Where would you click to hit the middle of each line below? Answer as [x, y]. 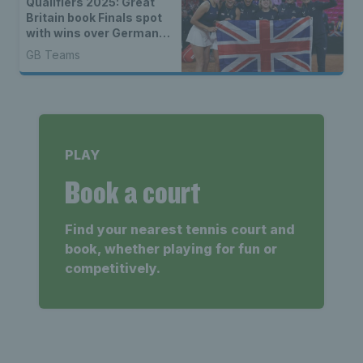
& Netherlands [68, 49]
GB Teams [53, 55]
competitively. [113, 269]
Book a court [132, 192]
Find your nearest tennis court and [180, 230]
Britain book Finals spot [94, 18]
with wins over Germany [96, 33]
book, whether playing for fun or [171, 249]
